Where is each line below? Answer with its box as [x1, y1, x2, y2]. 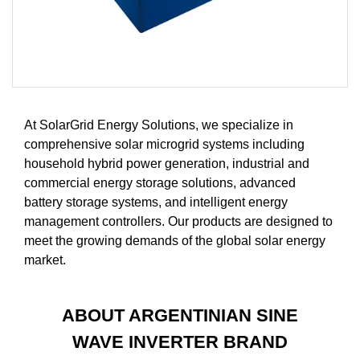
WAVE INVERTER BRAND [72, 331, 288, 352]
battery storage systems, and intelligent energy [24, 194, 288, 209]
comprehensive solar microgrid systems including [24, 137, 305, 151]
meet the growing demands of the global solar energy [24, 233, 325, 247]
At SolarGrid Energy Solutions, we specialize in [24, 117, 293, 132]
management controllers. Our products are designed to [24, 214, 333, 228]
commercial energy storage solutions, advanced [24, 175, 296, 190]
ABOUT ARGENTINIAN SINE [61, 305, 298, 325]
